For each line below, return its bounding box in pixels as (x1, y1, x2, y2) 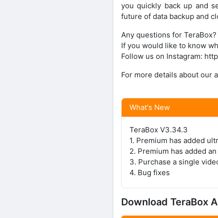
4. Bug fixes (129, 168, 170, 178)
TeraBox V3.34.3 (129, 125, 188, 135)
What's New (129, 103, 170, 112)
